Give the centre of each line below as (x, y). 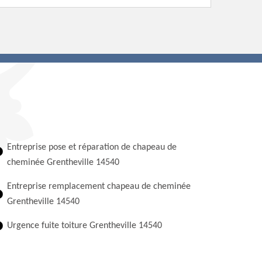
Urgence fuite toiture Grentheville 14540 (84, 226)
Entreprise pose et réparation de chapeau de (92, 147)
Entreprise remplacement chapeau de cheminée (99, 187)
